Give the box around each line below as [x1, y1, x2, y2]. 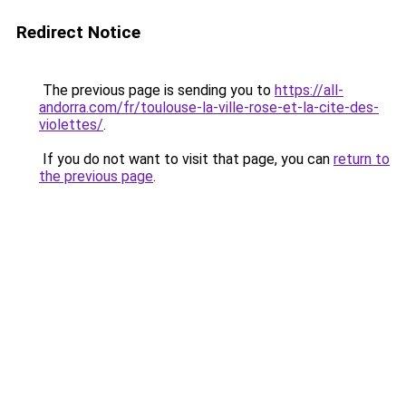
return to [333, 150, 390, 168]
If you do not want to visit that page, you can [39, 150, 333, 168]
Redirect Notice [16, 22, 140, 43]
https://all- [275, 82, 343, 99]
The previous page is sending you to [39, 82, 275, 99]
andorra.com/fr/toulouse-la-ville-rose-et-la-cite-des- [39, 99, 379, 116]
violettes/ [39, 116, 103, 133]
